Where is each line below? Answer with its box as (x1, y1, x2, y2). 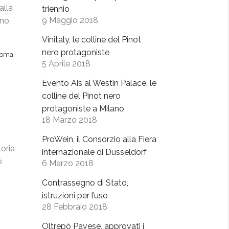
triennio (42, 4, 70, 14)
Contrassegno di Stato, (42, 177, 128, 188)
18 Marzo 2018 (42, 114, 97, 125)
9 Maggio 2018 (42, 15, 98, 25)
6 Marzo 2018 (42, 158, 94, 168)
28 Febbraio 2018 (42, 201, 107, 212)
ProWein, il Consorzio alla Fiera (42, 134, 156, 144)
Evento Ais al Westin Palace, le (42, 78, 156, 88)
